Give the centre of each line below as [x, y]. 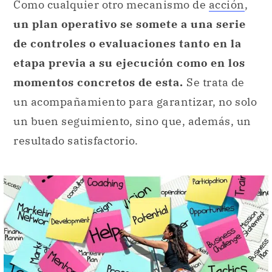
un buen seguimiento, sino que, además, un [132, 121]
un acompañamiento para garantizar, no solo [135, 102]
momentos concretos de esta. [100, 83]
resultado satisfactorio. [76, 141]
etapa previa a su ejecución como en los [129, 63]
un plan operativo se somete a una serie [130, 24]
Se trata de [216, 83]
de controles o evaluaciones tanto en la [127, 44]
